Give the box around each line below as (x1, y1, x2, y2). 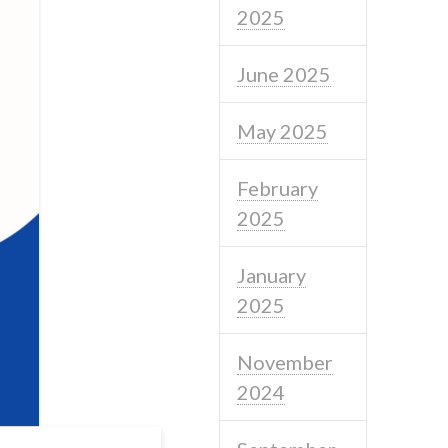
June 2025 (237, 61, 332, 86)
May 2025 (237, 118, 329, 143)
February (237, 175, 319, 200)
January (237, 262, 307, 287)
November (237, 349, 334, 374)
